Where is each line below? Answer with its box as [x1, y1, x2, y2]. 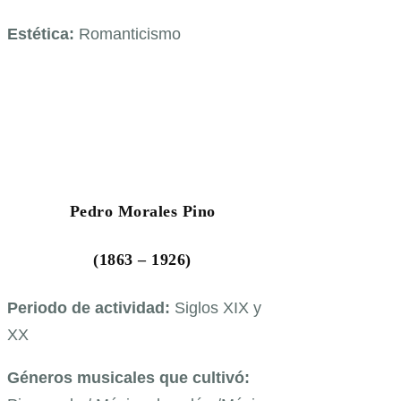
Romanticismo [79, 24, 181, 43]
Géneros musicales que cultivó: [7, 368, 250, 387]
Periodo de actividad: [7, 298, 175, 317]
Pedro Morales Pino [69, 201, 216, 220]
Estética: [7, 24, 79, 43]
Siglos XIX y [175, 298, 261, 317]
